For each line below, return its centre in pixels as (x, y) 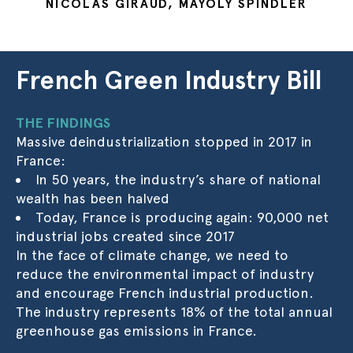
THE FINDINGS (63, 123)
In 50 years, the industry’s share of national (178, 179)
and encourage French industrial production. (165, 293)
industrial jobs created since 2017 (125, 236)
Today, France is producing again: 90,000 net (182, 217)
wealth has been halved (93, 198)
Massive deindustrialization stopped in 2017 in (164, 141)
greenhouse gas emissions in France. (136, 331)
